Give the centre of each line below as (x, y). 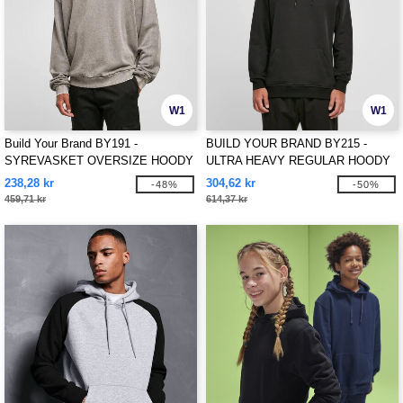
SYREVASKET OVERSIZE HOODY (99, 161)
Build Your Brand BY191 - (71, 143)
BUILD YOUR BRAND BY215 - (287, 143)
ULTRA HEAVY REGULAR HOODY (298, 161)
